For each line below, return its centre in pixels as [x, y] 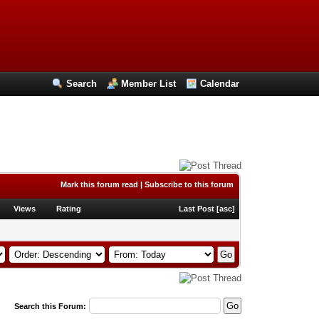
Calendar [220, 84]
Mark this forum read [100, 184]
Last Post [197, 209]
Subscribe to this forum [189, 184]
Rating [69, 209]
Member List [149, 84]
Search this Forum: [50, 306]
